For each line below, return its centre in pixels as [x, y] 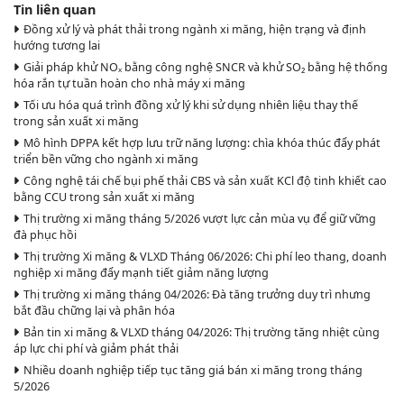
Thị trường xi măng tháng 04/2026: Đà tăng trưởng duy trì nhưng [197, 294]
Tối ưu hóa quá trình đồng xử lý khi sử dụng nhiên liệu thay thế [190, 105]
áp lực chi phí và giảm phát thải [96, 348]
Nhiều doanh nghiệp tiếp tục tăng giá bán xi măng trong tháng [193, 370]
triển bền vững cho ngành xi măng [106, 159]
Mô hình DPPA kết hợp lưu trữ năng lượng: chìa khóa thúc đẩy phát [202, 142]
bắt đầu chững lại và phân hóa [94, 310]
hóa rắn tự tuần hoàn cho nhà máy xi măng [129, 83]
